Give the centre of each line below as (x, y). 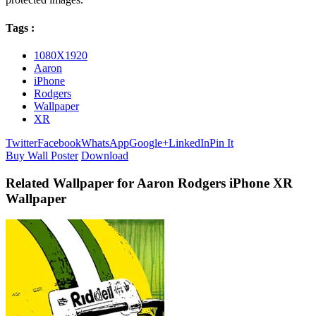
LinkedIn (189, 142)
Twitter (22, 142)
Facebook (59, 142)
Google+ (149, 142)
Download (105, 155)
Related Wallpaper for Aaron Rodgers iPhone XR (149, 183)
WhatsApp (105, 142)
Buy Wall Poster (42, 155)
